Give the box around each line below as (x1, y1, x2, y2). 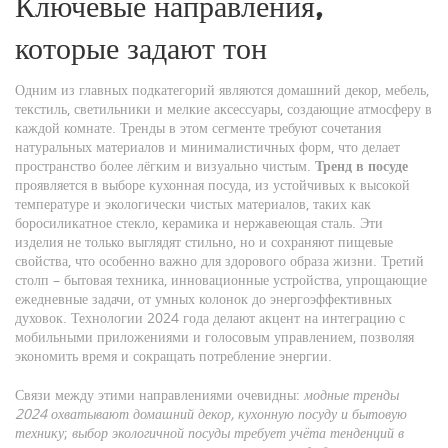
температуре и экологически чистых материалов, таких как (15, 194, 371, 213)
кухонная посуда (149, 175, 248, 194)
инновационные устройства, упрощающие (171, 270, 427, 289)
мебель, (385, 80, 429, 99)
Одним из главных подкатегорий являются (15, 80, 277, 99)
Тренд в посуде (315, 156, 408, 175)
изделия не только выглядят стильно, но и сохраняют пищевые (15, 232, 393, 251)
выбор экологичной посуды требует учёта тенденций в (72, 423, 404, 442)
